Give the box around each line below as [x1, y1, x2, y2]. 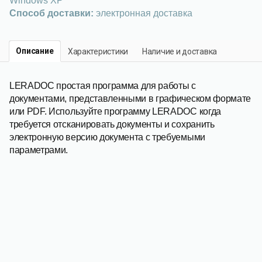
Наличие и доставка [142, 46, 217, 56]
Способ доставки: [9, 8, 94, 18]
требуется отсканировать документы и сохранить [9, 119, 215, 129]
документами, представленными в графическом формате [9, 94, 251, 104]
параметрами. [9, 145, 68, 155]
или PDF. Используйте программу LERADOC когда [9, 106, 221, 116]
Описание [16, 46, 54, 56]
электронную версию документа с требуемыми [9, 132, 205, 142]
